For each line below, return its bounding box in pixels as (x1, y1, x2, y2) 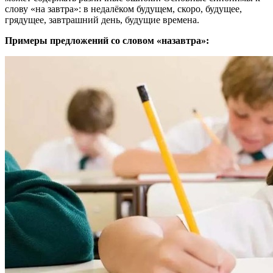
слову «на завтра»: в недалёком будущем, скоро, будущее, (5, 3, 242, 14)
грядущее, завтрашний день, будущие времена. (5, 14, 199, 25)
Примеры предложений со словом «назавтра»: (5, 35, 209, 46)
